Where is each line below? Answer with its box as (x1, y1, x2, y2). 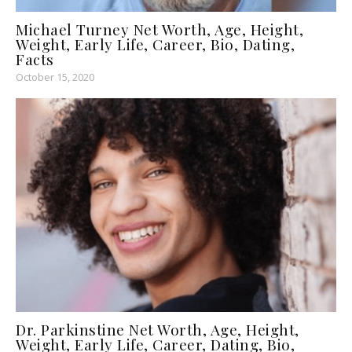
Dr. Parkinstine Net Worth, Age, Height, (16, 318, 299, 339)
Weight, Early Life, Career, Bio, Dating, (16, 33, 295, 54)
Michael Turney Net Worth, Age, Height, (16, 18, 303, 39)
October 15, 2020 (16, 69, 94, 84)
